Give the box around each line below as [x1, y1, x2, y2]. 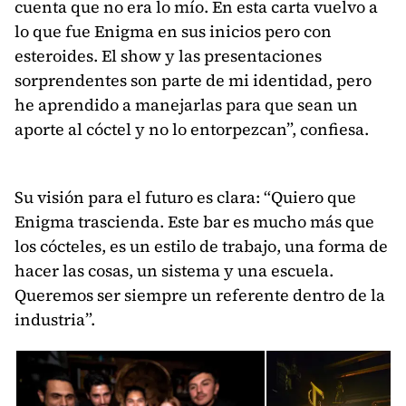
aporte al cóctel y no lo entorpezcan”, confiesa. [14, 118, 369, 141]
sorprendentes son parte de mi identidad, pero [14, 69, 372, 92]
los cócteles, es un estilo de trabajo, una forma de [14, 235, 388, 258]
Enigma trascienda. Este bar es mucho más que [14, 210, 374, 234]
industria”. [14, 308, 95, 332]
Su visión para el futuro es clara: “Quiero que [14, 186, 356, 209]
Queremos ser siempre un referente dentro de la [14, 284, 385, 307]
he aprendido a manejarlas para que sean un [14, 93, 358, 117]
